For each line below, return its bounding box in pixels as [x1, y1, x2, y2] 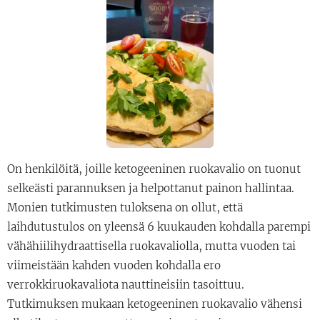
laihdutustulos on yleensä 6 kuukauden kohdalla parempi [7, 219, 311, 234]
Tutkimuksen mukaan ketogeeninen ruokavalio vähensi [7, 296, 302, 311]
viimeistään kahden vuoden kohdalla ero [7, 258, 221, 272]
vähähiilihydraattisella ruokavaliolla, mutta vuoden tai [7, 239, 296, 253]
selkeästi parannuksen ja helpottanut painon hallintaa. [7, 181, 294, 195]
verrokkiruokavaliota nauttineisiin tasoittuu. [7, 277, 244, 291]
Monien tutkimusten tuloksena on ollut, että [7, 200, 243, 214]
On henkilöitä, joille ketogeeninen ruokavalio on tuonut [7, 161, 301, 176]
